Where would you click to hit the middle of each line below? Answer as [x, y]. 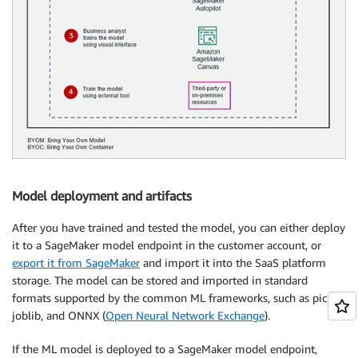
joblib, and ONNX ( [59, 316]
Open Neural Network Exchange [185, 316]
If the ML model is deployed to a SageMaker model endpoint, [165, 349]
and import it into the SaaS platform [233, 263]
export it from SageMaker [76, 263]
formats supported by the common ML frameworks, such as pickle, [178, 298]
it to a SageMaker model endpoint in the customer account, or [167, 245]
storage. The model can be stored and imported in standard [160, 280]
